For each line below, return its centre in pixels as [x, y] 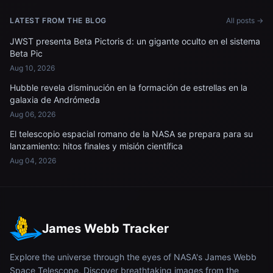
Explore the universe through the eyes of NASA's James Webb [133, 257]
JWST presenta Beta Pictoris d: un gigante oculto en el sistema [135, 41]
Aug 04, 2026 [33, 161]
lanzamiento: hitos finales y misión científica [96, 146]
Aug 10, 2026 [32, 68]
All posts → [245, 20]
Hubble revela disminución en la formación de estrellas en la [129, 87]
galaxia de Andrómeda [55, 100]
